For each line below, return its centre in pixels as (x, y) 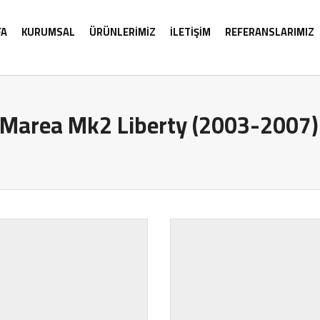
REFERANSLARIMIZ (269, 32)
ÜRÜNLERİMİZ (122, 32)
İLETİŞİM (190, 32)
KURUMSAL (48, 32)
